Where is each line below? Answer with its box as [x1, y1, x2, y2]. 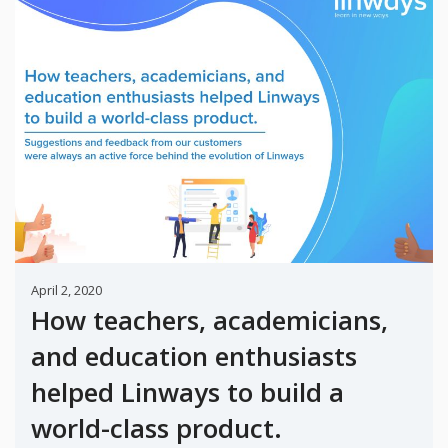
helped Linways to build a [30, 373, 344, 410]
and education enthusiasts [30, 337, 357, 374]
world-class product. [30, 409, 282, 446]
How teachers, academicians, [30, 301, 388, 338]
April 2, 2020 [30, 280, 102, 299]
